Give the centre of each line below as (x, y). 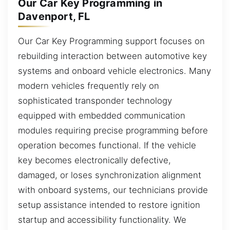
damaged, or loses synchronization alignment (110, 175)
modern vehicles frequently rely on (89, 85)
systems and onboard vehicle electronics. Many (114, 71)
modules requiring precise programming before (113, 130)
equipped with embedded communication (102, 115)
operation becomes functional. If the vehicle (107, 145)
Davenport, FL (54, 16)
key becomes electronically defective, (94, 160)
